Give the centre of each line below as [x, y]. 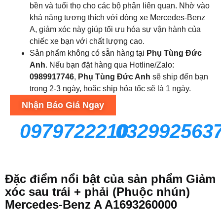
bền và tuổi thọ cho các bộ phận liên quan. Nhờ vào [120, 6]
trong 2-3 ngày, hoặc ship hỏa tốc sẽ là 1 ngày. [110, 89]
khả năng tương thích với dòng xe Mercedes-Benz [117, 18]
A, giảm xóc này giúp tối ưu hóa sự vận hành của [115, 29]
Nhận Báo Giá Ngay [63, 105]
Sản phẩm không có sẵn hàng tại [88, 53]
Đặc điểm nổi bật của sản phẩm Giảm [110, 179]
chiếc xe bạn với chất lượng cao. [87, 41]
